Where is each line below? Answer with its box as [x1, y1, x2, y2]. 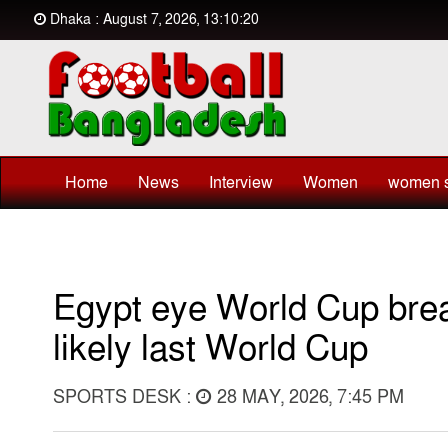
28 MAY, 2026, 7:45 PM [211, 384, 404, 409]
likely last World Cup [52, 325, 368, 372]
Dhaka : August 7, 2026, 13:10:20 [45, 10, 259, 29]
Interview [208, 171, 273, 194]
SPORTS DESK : [52, 384, 196, 409]
